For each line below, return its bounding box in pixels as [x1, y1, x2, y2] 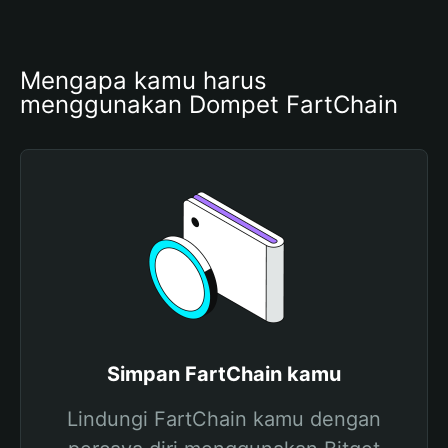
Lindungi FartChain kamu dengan [67, 407, 381, 431]
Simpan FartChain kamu [107, 362, 341, 386]
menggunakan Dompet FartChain [20, 90, 398, 119]
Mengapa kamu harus [20, 66, 267, 95]
